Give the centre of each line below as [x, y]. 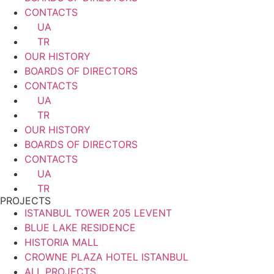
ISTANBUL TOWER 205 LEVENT [98, 213]
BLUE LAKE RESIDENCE [80, 227]
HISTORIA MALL [61, 242]
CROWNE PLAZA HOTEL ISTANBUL [106, 257]
